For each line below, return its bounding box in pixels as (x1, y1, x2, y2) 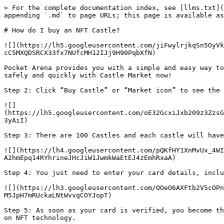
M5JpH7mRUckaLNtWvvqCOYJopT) (4, 191, 112, 199)
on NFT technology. (4, 214, 76, 221)
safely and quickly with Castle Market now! (4, 71, 172, 79)
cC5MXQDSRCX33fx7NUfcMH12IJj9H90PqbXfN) (4, 49, 156, 56)
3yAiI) (4, 116, 28, 124)
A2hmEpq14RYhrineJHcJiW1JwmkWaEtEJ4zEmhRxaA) (4, 154, 176, 161)
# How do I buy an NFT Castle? (4, 26, 120, 34)
